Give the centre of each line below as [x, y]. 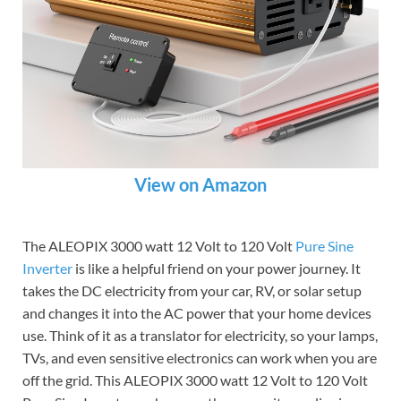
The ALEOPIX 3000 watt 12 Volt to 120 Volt [159, 245]
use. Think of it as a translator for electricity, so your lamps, [200, 335]
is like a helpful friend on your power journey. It [217, 268]
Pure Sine [324, 245]
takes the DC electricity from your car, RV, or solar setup [192, 290]
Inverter [47, 268]
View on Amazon [200, 184]
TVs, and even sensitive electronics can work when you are [200, 357]
